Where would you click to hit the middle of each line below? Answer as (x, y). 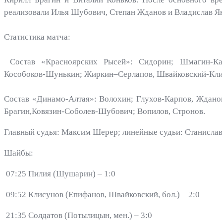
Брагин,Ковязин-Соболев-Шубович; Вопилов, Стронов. (106, 111)
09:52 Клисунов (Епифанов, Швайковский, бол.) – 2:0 (103, 194)
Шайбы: (20, 153)
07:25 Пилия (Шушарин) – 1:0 (61, 174)
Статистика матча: (37, 37)
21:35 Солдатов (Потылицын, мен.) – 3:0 (79, 215)
